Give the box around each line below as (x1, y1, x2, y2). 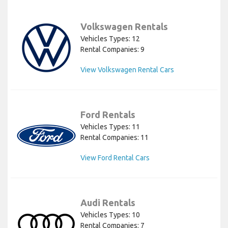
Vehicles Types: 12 (80, 34, 140, 43)
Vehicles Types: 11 (80, 122, 140, 131)
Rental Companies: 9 (80, 45, 145, 53)
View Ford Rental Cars (80, 153, 150, 162)
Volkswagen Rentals (80, 21, 168, 32)
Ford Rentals (80, 109, 135, 120)
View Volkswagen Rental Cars (80, 65, 174, 74)
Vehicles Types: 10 (80, 210, 140, 219)
